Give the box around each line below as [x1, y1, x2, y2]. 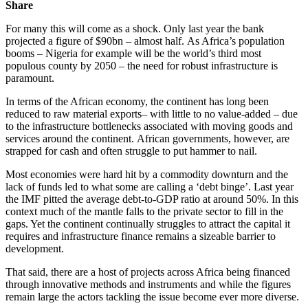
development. [5, 242, 64, 254]
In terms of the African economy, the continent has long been [5, 95, 269, 107]
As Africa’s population [187, 34, 285, 47]
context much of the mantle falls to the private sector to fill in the [5, 205, 283, 217]
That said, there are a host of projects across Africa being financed [5, 265, 290, 278]
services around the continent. [5, 132, 137, 144]
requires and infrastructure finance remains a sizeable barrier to [5, 230, 276, 242]
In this [272, 192, 298, 205]
